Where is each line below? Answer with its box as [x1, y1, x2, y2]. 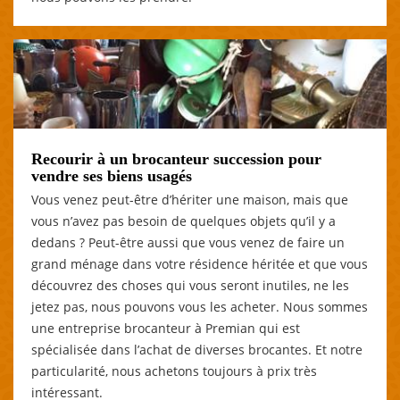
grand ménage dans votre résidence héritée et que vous [31, 254, 368, 272]
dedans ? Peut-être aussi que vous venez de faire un [31, 233, 345, 251]
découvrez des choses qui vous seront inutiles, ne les [31, 276, 349, 294]
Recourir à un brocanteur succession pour [31, 149, 321, 168]
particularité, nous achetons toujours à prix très [31, 362, 317, 379]
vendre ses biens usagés [31, 166, 192, 185]
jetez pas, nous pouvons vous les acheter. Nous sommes [31, 297, 368, 315]
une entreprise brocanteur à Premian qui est [31, 319, 300, 337]
